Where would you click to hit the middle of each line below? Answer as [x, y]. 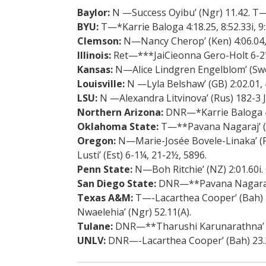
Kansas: [95, 69]
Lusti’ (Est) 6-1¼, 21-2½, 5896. [142, 155]
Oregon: [96, 140]
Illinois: [94, 55]
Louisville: [101, 83]
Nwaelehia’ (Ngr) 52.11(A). [134, 212]
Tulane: [95, 226]
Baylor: [93, 12]
